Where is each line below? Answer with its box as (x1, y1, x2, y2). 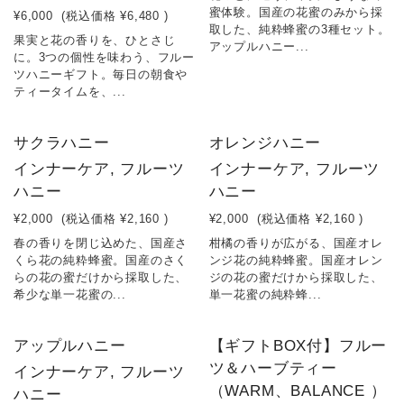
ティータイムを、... (14, 85, 126, 98)
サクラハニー (14, 134, 110, 151)
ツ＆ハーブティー (208, 360, 337, 377)
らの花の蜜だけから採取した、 (14, 271, 188, 284)
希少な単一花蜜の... (14, 288, 126, 301)
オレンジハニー (208, 134, 322, 151)
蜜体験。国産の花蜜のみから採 (208, 5, 383, 19)
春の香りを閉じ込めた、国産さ (14, 236, 188, 250)
